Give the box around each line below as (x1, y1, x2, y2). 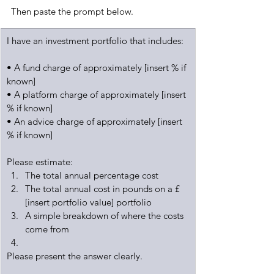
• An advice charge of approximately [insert (7, 116, 185, 127)
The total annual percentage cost (25, 169, 158, 181)
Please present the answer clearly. (7, 250, 143, 262)
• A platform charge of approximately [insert (7, 89, 188, 100)
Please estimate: (7, 156, 73, 168)
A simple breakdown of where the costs (25, 210, 186, 221)
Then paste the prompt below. (11, 6, 133, 17)
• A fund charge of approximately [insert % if (7, 62, 188, 73)
